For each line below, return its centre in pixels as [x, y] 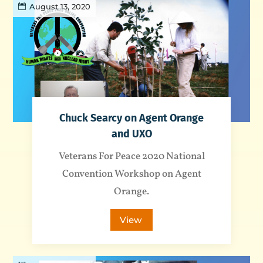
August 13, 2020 [60, 7]
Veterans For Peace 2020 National [131, 156]
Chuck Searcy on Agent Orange [131, 118]
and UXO [131, 134]
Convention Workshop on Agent [131, 174]
